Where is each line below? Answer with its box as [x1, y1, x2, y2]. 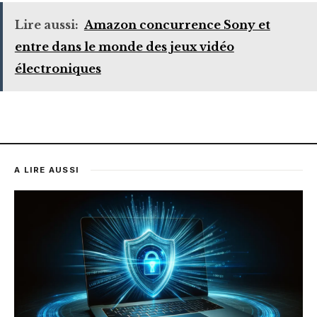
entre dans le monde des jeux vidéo [14, 39, 234, 54]
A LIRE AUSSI [14, 165, 79, 175]
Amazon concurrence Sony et [83, 17, 270, 32]
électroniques [14, 61, 101, 76]
